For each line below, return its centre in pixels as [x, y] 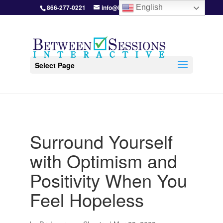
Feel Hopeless [87, 199]
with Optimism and [103, 161]
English [149, 7]
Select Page [55, 65]
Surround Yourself [101, 141]
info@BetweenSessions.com [142, 7]
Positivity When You [108, 180]
